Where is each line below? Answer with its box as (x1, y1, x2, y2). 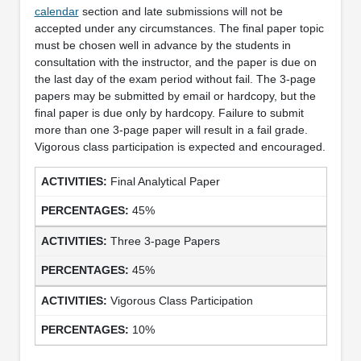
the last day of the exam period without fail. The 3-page (34, 72, 316, 85)
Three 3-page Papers (110, 234, 220, 247)
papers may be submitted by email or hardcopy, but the (34, 89, 316, 102)
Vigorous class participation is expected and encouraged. (34, 139, 326, 153)
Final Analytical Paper (110, 174, 220, 188)
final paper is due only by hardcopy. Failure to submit (34, 106, 304, 119)
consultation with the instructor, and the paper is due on (34, 55, 317, 68)
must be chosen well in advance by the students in (34, 38, 291, 52)
